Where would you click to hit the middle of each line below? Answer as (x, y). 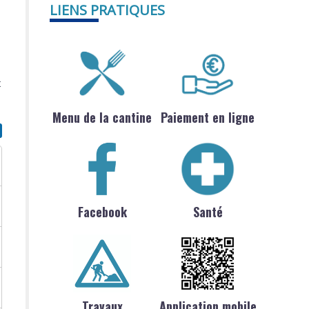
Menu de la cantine (102, 117)
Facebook (102, 212)
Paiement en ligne (208, 117)
